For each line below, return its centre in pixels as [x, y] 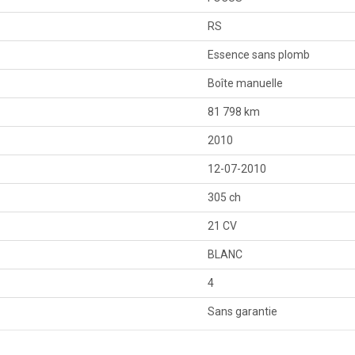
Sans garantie [243, 311]
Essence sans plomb [259, 54]
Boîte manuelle [246, 83]
